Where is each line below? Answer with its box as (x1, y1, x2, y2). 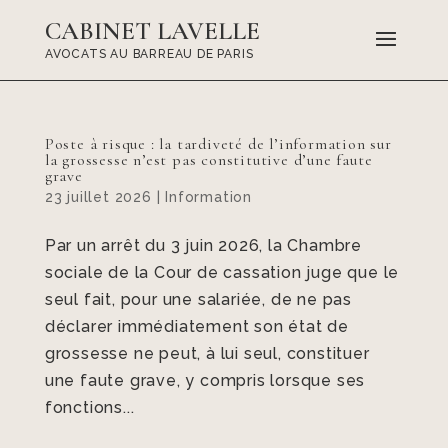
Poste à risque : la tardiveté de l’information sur (44, 134, 392, 154)
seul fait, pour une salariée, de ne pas (44, 290, 352, 309)
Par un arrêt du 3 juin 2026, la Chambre (44, 236, 362, 255)
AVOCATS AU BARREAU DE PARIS (44, 47, 254, 61)
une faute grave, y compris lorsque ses (44, 371, 366, 390)
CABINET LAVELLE (44, 16, 260, 46)
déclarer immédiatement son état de (44, 317, 349, 336)
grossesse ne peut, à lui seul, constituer (44, 344, 370, 363)
